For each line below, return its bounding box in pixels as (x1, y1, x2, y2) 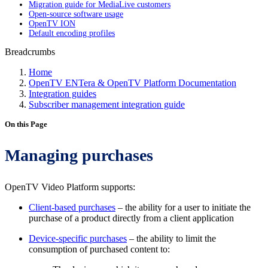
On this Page (5, 120, 47, 129)
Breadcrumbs (5, 47, 55, 57)
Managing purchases (5, 146, 153, 165)
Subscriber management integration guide (29, 99, 185, 109)
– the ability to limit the (127, 233, 216, 243)
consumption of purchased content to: (29, 244, 170, 254)
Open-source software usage (29, 10, 123, 19)
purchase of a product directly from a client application (29, 213, 234, 223)
